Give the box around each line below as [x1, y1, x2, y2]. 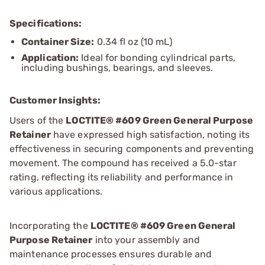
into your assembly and [92, 234, 200, 246]
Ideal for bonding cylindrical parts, [79, 52, 235, 64]
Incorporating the [9, 220, 91, 232]
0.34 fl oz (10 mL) [94, 35, 173, 47]
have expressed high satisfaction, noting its [50, 129, 250, 141]
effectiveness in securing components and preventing [9, 143, 254, 155]
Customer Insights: [9, 95, 101, 106]
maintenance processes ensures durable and [9, 248, 212, 260]
